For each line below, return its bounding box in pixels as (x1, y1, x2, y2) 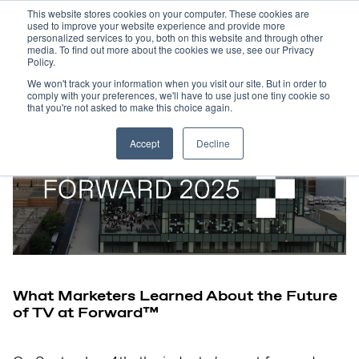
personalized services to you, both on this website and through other (27, 30, 323, 44)
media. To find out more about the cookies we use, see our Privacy (27, 42, 314, 56)
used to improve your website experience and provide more (27, 18, 285, 32)
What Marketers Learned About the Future (13, 284, 337, 306)
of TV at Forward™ (13, 301, 159, 323)
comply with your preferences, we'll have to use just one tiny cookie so (27, 88, 330, 102)
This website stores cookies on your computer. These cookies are (27, 6, 309, 20)
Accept (129, 136, 159, 150)
